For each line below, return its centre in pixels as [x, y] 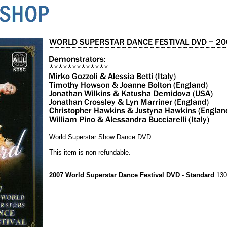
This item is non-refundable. [90, 152]
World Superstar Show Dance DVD [100, 137]
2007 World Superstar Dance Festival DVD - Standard [132, 175]
